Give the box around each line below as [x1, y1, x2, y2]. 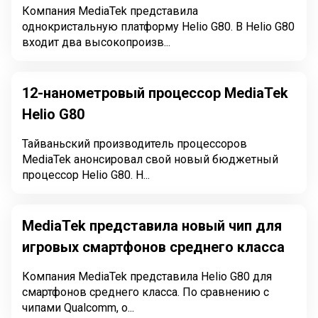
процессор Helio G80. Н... [136, 168, 150, 182]
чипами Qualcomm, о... [22, 301, 134, 314]
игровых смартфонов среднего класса [22, 238, 285, 256]
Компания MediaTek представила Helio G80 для [22, 270, 272, 283]
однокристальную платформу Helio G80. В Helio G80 [22, 20, 236, 33]
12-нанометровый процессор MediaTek [22, 84, 288, 102]
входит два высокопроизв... [22, 35, 170, 49]
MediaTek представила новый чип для [22, 217, 282, 234]
